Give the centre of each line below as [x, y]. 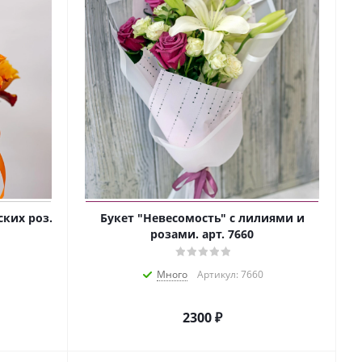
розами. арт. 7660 [202, 234]
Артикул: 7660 [230, 275]
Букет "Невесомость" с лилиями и [202, 218]
